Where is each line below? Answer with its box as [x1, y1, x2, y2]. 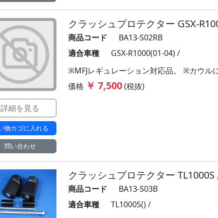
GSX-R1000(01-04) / [111, 48, 180, 58]
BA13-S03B [119, 183, 158, 194]
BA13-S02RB [119, 32, 163, 43]
